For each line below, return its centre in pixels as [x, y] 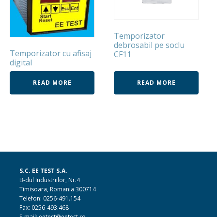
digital [21, 62]
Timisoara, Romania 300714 [58, 189]
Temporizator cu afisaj [51, 53]
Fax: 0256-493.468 [44, 207]
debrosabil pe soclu [149, 45]
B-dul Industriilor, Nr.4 [50, 180]
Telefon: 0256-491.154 [50, 198]
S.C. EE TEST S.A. [43, 170]
